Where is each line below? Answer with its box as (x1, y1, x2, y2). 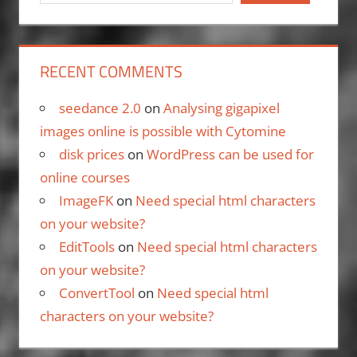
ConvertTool (58, 283, 135, 302)
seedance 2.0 (58, 98, 141, 117)
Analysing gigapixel (163, 98, 280, 117)
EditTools (58, 237, 115, 256)
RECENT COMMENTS (39, 58, 182, 84)
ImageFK (58, 190, 113, 210)
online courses (39, 167, 130, 186)
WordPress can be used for (146, 144, 314, 163)
